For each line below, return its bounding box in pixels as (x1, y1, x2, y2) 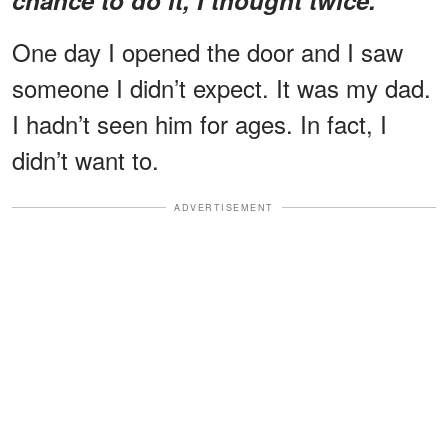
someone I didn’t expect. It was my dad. (12, 69, 431, 105)
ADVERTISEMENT (174, 200, 274, 214)
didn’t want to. (12, 141, 159, 177)
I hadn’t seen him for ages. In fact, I (12, 105, 387, 141)
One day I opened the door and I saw (12, 33, 403, 69)
